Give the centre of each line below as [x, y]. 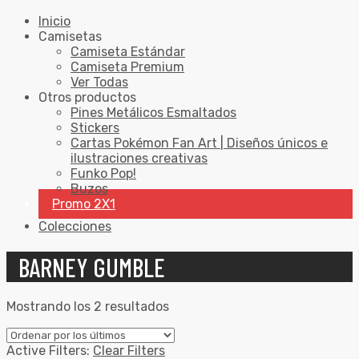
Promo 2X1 [84, 204]
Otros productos [87, 98]
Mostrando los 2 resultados [88, 307]
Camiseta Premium [127, 67]
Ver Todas [99, 83]
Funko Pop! [103, 174]
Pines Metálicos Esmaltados [153, 113]
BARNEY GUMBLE [92, 266]
